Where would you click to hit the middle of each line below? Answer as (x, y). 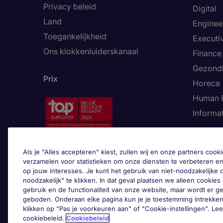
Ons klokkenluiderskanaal (91, 51)
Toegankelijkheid (75, 36)
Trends (206, 139)
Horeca (206, 83)
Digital (205, 8)
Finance (207, 53)
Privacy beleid (70, 6)
